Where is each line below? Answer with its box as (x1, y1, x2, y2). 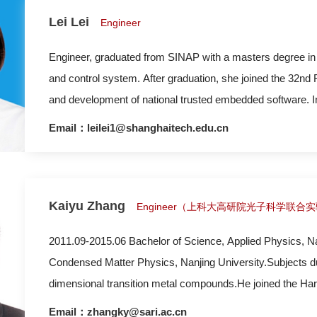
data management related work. (49, 136, 195, 148)
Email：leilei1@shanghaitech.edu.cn (49, 122, 229, 134)
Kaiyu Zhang (49, 199, 125, 213)
